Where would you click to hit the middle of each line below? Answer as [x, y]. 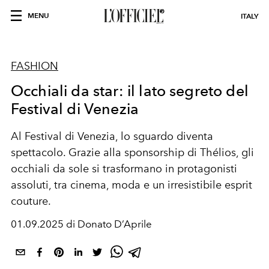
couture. [31, 201]
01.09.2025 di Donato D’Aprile [81, 224]
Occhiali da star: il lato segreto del [130, 91]
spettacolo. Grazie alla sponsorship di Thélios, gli [132, 153]
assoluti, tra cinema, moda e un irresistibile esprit [131, 185]
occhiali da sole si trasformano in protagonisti [124, 169]
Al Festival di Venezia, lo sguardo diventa [112, 136]
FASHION [35, 66]
